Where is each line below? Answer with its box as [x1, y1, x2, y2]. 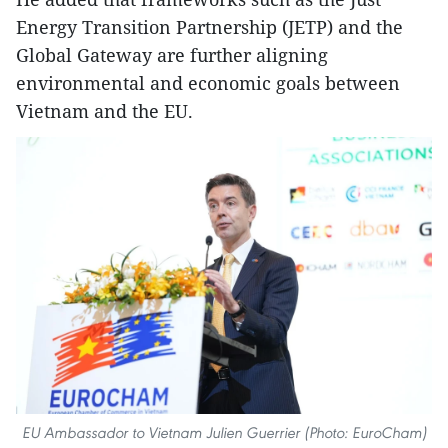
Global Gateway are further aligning [16, 43, 328, 68]
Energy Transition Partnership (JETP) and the [16, 15, 403, 40]
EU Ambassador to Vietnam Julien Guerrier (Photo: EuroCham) [21, 422, 427, 442]
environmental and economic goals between [16, 71, 400, 96]
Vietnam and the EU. [16, 99, 193, 124]
